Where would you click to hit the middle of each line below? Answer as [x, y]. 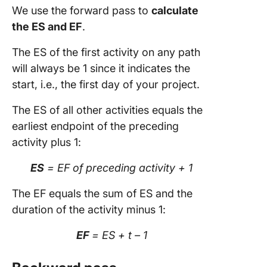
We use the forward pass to [82, 10]
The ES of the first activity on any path [106, 52]
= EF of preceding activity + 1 [119, 168]
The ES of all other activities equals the [107, 110]
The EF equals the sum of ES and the [102, 193]
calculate [175, 10]
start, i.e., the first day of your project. [107, 84]
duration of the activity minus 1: [89, 209]
